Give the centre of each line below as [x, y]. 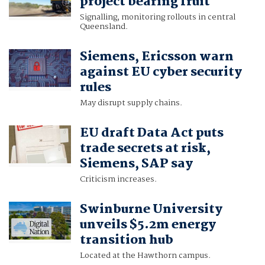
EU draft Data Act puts [151, 133]
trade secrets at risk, [145, 149]
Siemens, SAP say [136, 164]
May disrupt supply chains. [131, 103]
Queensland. [104, 27]
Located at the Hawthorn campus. [145, 256]
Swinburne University [151, 210]
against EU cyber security [161, 72]
